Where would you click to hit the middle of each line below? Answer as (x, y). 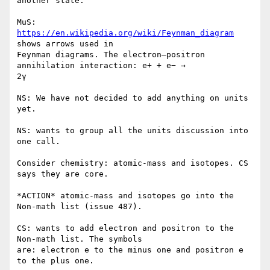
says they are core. (63, 174)
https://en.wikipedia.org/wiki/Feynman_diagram (125, 33)
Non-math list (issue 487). (80, 207)
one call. (39, 142)
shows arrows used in (65, 44)
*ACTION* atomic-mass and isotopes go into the (125, 196)
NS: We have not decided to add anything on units (133, 98)
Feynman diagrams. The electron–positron (111, 55)
